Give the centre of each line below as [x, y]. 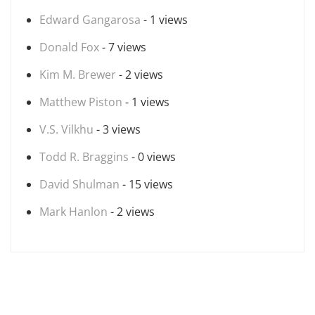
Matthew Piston [81, 102]
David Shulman [79, 184]
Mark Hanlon [73, 212]
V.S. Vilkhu [66, 129]
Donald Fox [69, 47]
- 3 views [117, 129]
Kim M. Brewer [78, 75]
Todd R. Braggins [84, 157]
